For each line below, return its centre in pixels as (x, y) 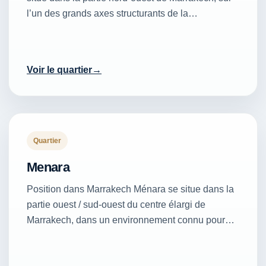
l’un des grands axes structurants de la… (112, 13)
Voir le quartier (59, 69)
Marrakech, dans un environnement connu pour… (131, 220)
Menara (48, 167)
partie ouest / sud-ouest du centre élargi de (116, 204)
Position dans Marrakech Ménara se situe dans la (130, 189)
